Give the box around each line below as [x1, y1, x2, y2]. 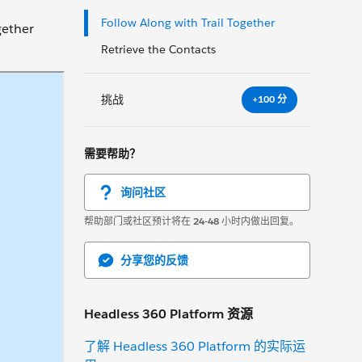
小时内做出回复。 [219, 213, 299, 228]
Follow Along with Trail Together [101, 15, 275, 30]
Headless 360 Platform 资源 [84, 305, 253, 322]
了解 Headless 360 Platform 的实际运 [84, 337, 305, 355]
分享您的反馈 [120, 252, 188, 267]
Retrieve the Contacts [101, 42, 216, 57]
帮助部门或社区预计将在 [84, 213, 193, 228]
